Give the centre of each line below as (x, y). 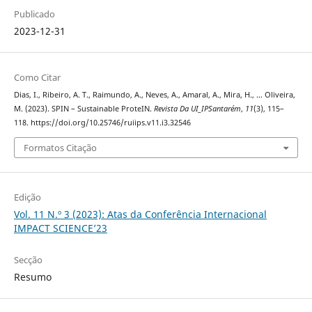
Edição (27, 197)
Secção (28, 259)
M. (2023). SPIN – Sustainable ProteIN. (84, 109)
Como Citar (37, 78)
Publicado (34, 14)
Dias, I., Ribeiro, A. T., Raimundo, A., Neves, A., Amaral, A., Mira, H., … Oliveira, (154, 95)
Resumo (32, 276)
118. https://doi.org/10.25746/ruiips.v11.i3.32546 (102, 123)
